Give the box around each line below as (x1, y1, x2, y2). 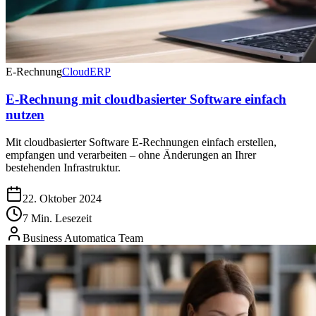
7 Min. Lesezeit (23, 212, 92, 224)
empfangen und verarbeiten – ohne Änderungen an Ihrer (6, 148, 256, 161)
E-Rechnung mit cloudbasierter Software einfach (6, 92, 286, 107)
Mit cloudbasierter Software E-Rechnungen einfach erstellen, (6, 135, 276, 148)
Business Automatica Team (23, 231, 143, 244)
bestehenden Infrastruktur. (6, 161, 121, 174)
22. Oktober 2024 (23, 192, 102, 205)
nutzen (6, 107, 44, 123)
